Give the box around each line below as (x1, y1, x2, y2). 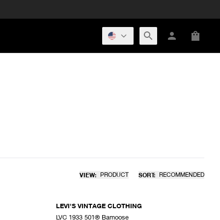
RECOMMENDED (159, 171, 204, 178)
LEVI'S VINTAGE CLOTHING (56, 202, 142, 210)
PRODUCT (100, 171, 129, 178)
